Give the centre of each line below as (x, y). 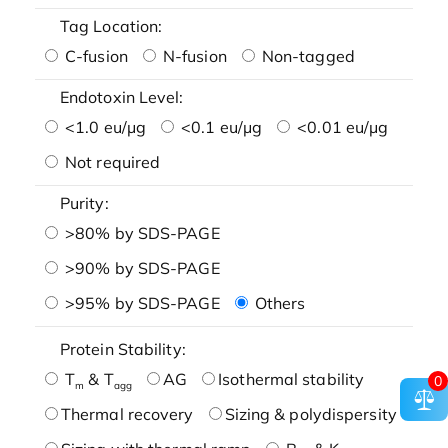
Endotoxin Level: (121, 96)
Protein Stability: (122, 348)
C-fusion (94, 55)
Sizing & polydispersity (310, 413)
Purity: (84, 202)
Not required (110, 161)
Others (278, 302)
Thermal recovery (127, 413)
